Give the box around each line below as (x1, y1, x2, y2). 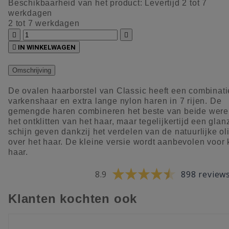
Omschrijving (12, 66, 51, 74)
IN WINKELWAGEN (18, 43, 76, 51)
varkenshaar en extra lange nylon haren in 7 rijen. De (8, 96, 222, 105)
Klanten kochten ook (8, 191, 138, 205)
